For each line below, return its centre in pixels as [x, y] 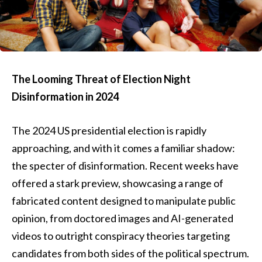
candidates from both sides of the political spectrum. [130, 253]
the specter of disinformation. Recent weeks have [125, 165]
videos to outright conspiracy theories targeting [121, 235]
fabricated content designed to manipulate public [124, 200]
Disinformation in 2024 [65, 96]
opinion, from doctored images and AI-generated [123, 218]
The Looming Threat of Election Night [101, 79]
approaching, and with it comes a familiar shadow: [123, 148]
